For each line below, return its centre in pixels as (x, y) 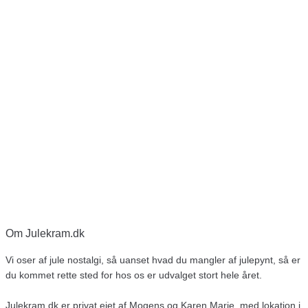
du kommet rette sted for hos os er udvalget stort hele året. (134, 275)
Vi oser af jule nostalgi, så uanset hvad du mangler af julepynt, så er (153, 260)
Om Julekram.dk (45, 233)
